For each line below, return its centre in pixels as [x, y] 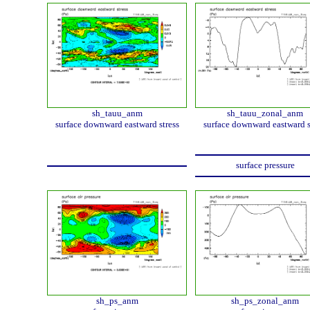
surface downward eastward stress [117, 124]
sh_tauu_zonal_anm [265, 113]
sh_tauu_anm [117, 113]
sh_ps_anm [117, 301]
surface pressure [265, 165]
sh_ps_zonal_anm [265, 301]
